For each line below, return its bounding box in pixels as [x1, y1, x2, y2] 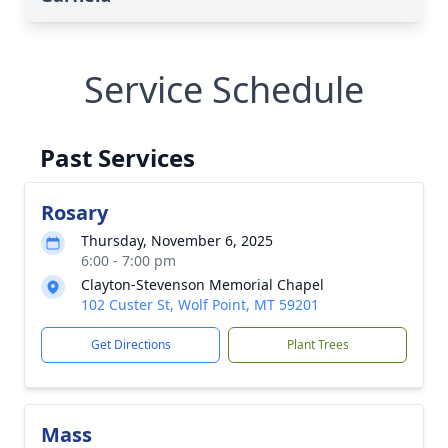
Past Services [40, 141, 195, 174]
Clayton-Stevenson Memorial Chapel [81, 275, 324, 294]
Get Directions [90, 336, 171, 353]
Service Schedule [84, 65, 364, 114]
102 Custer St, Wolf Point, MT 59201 [81, 295, 319, 314]
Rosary [41, 199, 108, 226]
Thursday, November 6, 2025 [81, 231, 273, 250]
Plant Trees [286, 336, 349, 353]
